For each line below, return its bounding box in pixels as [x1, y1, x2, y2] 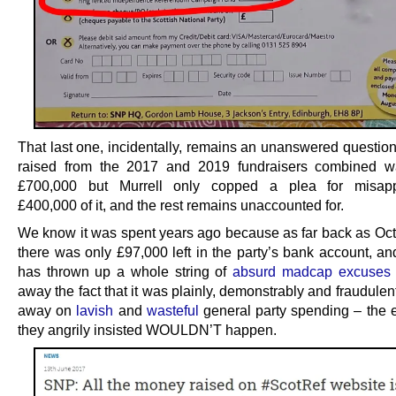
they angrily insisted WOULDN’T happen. [18, 322, 277, 339]
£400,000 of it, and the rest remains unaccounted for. [18, 197, 344, 214]
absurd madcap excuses [232, 263, 391, 280]
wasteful [146, 302, 199, 319]
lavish [76, 302, 114, 319]
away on [18, 302, 77, 319]
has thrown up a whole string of [18, 263, 233, 280]
